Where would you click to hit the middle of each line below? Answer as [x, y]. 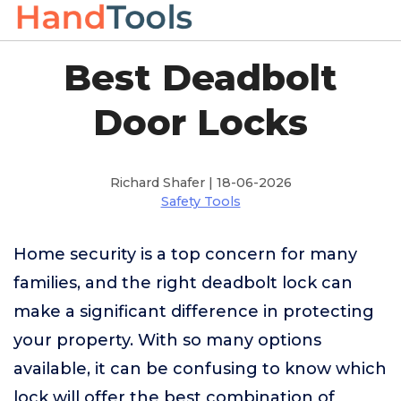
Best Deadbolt [200, 77]
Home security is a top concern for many [185, 254]
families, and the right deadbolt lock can [183, 283]
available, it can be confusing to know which [200, 369]
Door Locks [200, 122]
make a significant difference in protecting [194, 311]
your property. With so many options [167, 340]
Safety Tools [200, 201]
